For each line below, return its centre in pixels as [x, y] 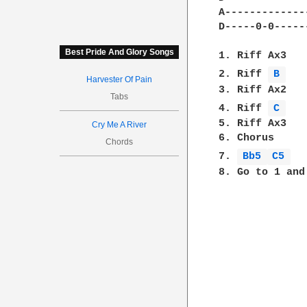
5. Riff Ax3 [253, 124]
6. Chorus [247, 138]
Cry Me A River [120, 125]
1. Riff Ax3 [253, 56]
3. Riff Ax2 [253, 90]
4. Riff [244, 108]
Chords [120, 142]
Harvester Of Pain [120, 79]
